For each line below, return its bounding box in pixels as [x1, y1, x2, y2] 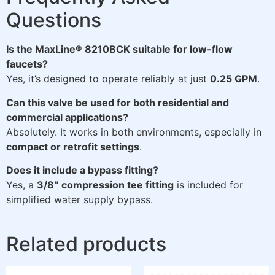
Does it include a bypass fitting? [6, 164, 158, 176]
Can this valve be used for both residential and [6, 96, 229, 109]
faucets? [6, 58, 48, 71]
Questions [6, 8, 101, 33]
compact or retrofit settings [6, 140, 139, 153]
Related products [6, 232, 166, 257]
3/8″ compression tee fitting [37, 179, 174, 191]
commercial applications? [6, 110, 128, 123]
